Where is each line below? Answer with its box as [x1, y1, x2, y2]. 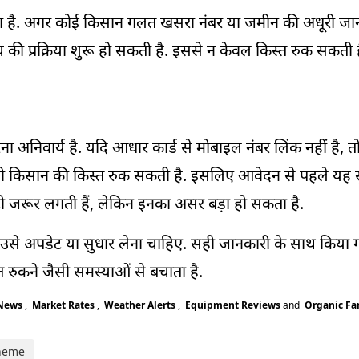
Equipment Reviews [183, 298, 283, 313]
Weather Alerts [102, 298, 178, 313]
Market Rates [30, 298, 97, 313]
